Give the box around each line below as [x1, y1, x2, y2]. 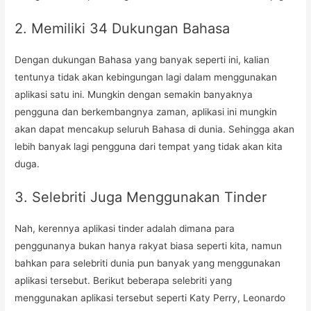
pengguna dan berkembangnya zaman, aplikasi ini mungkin [15, 106, 278, 117]
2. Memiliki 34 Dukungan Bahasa [15, 19, 230, 37]
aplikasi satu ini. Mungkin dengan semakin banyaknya [15, 88, 253, 100]
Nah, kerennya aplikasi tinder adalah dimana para [15, 222, 235, 234]
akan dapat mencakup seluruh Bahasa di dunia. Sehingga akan [15, 123, 295, 135]
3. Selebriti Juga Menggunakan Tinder [15, 188, 267, 205]
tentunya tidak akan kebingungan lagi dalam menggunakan [15, 71, 278, 83]
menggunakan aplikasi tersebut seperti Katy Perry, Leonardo [15, 292, 286, 303]
